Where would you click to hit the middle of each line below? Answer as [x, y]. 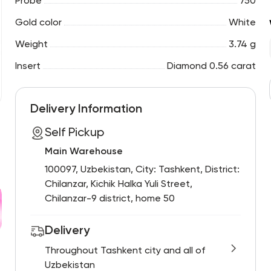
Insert [28, 67]
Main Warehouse [83, 152]
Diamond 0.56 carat [212, 67]
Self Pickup [74, 133]
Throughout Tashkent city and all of [125, 251]
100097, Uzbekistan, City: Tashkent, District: [142, 170]
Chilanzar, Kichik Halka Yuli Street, [118, 184]
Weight [31, 45]
